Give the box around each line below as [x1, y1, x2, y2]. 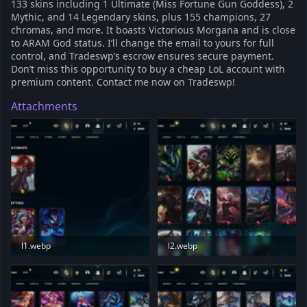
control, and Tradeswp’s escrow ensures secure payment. [11, 49, 274, 62]
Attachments [11, 99, 77, 114]
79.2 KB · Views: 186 [21, 260, 97, 272]
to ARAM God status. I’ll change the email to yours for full [11, 36, 274, 49]
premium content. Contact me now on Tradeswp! [11, 75, 235, 88]
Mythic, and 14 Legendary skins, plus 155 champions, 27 [11, 10, 271, 23]
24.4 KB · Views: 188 [168, 260, 243, 272]
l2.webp [168, 240, 197, 251]
